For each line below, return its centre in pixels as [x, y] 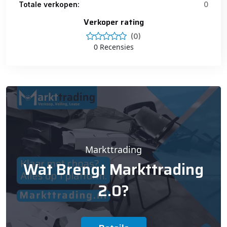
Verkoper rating [113, 22]
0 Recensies [113, 47]
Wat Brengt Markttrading [113, 169]
